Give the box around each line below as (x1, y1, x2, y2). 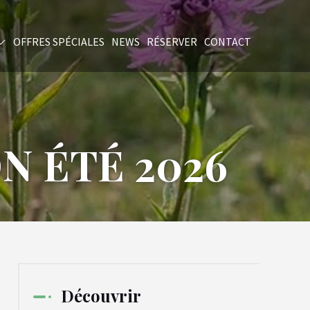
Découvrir (61, 284, 141, 307)
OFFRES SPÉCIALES (13, 34, 104, 48)
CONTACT (204, 34, 251, 48)
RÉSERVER (147, 34, 197, 48)
